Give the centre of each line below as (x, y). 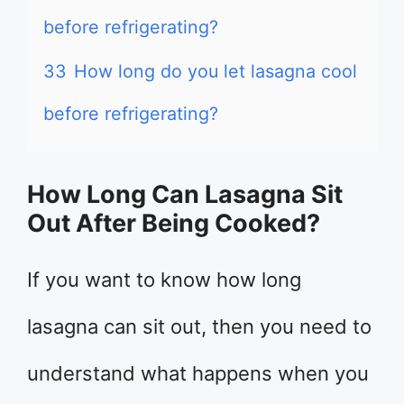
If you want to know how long (164, 280)
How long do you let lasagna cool (216, 71)
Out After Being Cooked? (174, 223)
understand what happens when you (198, 373)
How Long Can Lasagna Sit (185, 194)
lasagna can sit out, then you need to (199, 326)
